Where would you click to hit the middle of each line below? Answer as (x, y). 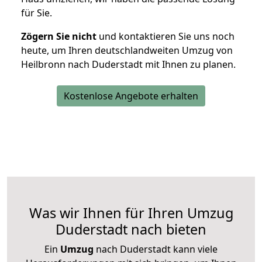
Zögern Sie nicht (59, 37)
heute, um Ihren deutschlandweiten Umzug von (127, 51)
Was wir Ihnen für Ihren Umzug (131, 213)
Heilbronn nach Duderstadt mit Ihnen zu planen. (128, 65)
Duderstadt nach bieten (131, 230)
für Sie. (37, 13)
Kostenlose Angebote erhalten (131, 96)
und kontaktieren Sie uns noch (166, 37)
